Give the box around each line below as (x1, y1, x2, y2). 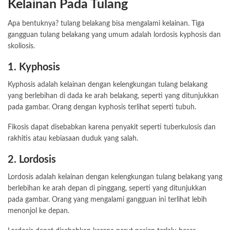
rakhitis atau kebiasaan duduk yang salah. (8, 135, 138, 143)
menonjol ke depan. (8, 207, 69, 215)
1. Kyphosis (8, 62, 60, 73)
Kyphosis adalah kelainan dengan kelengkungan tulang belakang (8, 81, 207, 89)
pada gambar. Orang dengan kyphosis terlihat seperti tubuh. (8, 104, 196, 111)
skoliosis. (8, 43, 35, 50)
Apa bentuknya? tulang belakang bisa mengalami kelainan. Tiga (8, 20, 204, 28)
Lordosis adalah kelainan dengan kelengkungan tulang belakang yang (8, 174, 222, 181)
